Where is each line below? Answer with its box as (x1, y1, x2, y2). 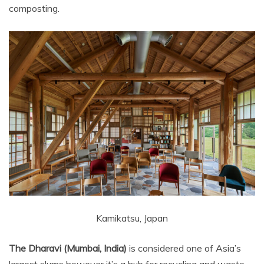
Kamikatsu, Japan (96, 212, 168, 224)
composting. (9, 2, 60, 15)
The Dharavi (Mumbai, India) (9, 242, 127, 254)
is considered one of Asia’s (127, 242, 241, 254)
